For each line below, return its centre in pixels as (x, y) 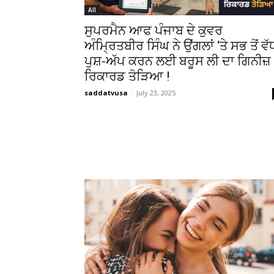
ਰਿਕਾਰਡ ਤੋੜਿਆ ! (127, 77)
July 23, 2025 (156, 93)
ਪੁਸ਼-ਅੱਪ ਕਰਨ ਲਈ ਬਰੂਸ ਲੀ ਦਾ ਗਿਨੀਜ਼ (178, 61)
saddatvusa (106, 93)
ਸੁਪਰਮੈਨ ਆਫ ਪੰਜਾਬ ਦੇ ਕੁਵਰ (154, 31)
